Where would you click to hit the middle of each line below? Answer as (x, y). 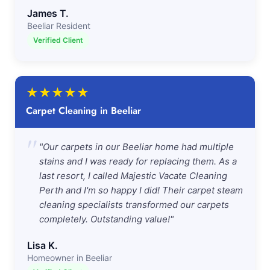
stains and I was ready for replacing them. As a (138, 161)
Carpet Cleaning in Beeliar (83, 111)
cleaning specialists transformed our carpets (134, 205)
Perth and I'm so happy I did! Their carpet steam (141, 190)
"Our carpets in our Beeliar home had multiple (137, 147)
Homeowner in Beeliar (70, 258)
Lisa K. (42, 245)
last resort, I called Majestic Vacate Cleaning (133, 176)
